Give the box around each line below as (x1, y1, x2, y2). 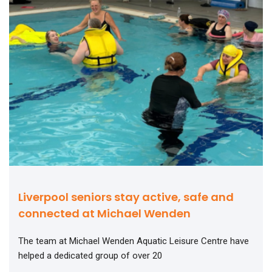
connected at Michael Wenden (18, 205, 191, 221)
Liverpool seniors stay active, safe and (18, 189, 234, 205)
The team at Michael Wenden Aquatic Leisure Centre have (18, 235, 249, 246)
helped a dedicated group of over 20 (18, 250, 162, 261)
